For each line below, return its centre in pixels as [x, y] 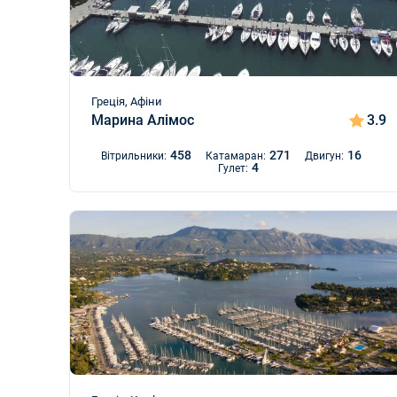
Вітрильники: [134, 156]
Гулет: [234, 168]
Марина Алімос [143, 120]
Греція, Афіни [127, 101]
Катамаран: [236, 156]
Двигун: [325, 156]
